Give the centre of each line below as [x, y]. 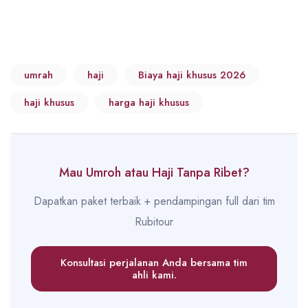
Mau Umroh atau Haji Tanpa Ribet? [154, 173]
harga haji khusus [149, 103]
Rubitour [154, 222]
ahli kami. [154, 275]
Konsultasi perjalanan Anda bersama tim [154, 263]
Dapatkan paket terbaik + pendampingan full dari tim [154, 201]
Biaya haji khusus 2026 [192, 75]
